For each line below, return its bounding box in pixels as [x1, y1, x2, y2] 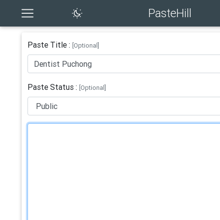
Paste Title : [27, 39, 73, 50]
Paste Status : [27, 82, 80, 92]
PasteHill [148, 6, 192, 21]
